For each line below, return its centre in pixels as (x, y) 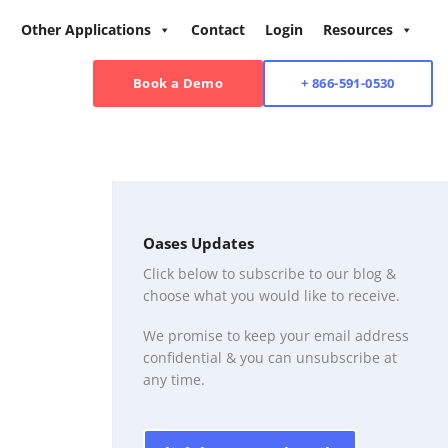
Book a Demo (178, 83)
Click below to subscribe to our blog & (269, 273)
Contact (218, 29)
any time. (174, 379)
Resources (358, 29)
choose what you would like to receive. (271, 295)
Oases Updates (198, 243)
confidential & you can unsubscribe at (270, 357)
